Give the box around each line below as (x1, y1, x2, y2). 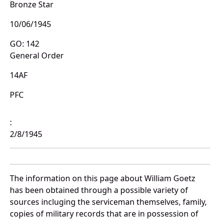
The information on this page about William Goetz (10, 173, 195, 184)
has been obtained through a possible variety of (10, 185, 188, 196)
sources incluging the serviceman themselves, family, (10, 196, 207, 208)
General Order (10, 50, 64, 61)
